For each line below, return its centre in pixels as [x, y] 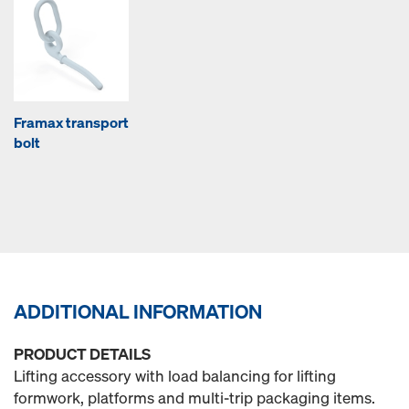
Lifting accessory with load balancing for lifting [175, 376]
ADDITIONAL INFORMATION [138, 311]
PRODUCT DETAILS [82, 354]
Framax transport [71, 122]
